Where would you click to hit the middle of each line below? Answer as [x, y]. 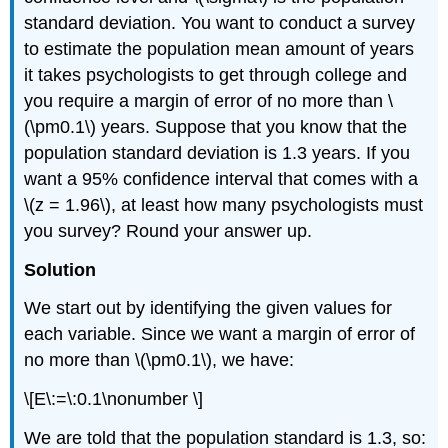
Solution [60, 269]
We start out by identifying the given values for [208, 308]
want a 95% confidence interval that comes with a [221, 178]
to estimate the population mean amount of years [219, 48]
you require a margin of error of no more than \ [209, 100]
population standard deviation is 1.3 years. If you [217, 152]
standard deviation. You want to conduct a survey [220, 22]
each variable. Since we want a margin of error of [220, 334]
